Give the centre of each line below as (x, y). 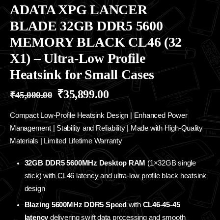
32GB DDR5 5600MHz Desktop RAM (85, 163)
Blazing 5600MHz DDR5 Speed (75, 205)
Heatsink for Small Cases (82, 74)
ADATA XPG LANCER (79, 9)
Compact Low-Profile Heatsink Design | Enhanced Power (99, 116)
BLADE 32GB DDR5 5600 (86, 26)
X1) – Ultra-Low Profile (78, 58)
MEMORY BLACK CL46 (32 (96, 42)
